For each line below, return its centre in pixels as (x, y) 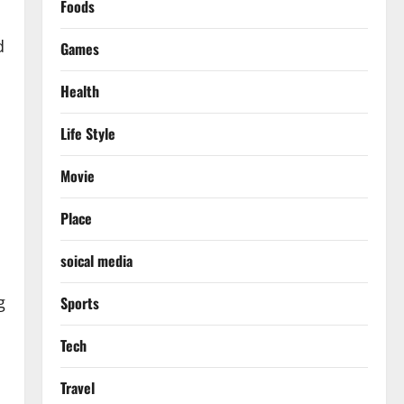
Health (79, 91)
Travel (77, 388)
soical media (96, 261)
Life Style (87, 133)
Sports (79, 303)
